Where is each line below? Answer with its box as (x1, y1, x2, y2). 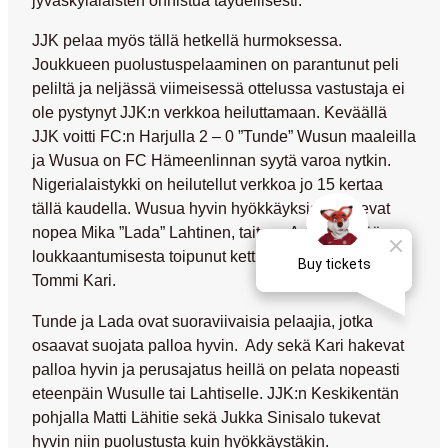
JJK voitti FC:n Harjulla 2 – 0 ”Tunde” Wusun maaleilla (32, 127, 416, 146)
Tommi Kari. (32, 271, 116, 290)
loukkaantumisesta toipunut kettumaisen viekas (32, 247, 366, 266)
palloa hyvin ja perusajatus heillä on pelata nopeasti (32, 359, 400, 378)
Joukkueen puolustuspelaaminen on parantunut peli (32, 55, 399, 74)
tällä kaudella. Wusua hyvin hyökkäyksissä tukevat (32, 199, 390, 218)
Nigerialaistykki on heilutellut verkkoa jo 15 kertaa (32, 175, 383, 194)
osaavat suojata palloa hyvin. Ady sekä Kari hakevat (32, 335, 404, 354)
